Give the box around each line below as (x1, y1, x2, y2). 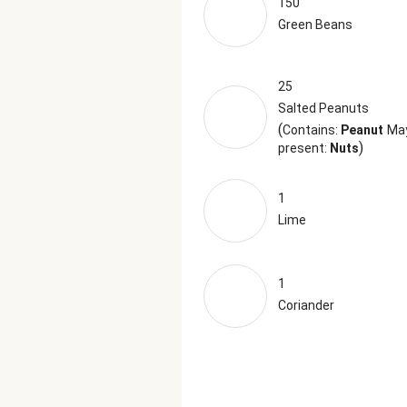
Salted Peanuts (278, 101, 369, 115)
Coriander (278, 298, 334, 313)
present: (278, 141, 330, 155)
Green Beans (278, 17, 352, 32)
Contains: (283, 123, 341, 137)
